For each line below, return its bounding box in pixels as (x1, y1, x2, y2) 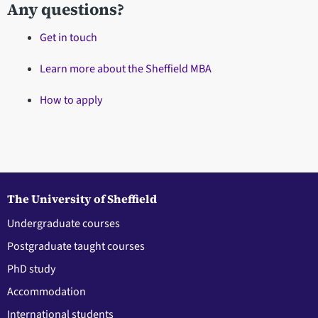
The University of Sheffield (7, 190, 157, 207)
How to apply (39, 92, 102, 109)
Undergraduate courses (7, 215, 120, 231)
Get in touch (39, 30, 97, 46)
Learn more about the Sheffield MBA (39, 61, 212, 77)
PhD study (7, 261, 55, 277)
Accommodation (7, 283, 86, 300)
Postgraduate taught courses (7, 238, 145, 254)
